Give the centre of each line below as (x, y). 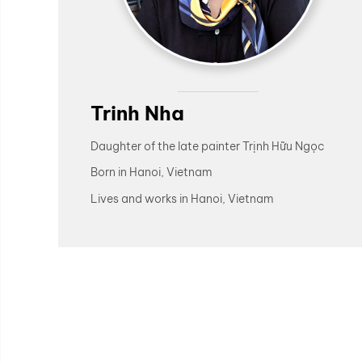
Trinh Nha (137, 113)
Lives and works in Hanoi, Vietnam (182, 198)
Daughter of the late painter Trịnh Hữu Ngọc (208, 147)
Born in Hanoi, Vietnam (152, 173)
